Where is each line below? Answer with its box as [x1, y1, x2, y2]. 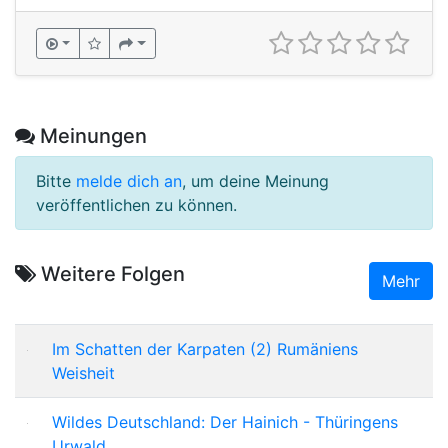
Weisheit [52, 362, 115, 383]
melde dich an [76, 170, 182, 191]
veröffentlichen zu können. [36, 194, 237, 215]
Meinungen [35, 123, 147, 148]
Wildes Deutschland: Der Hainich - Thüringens [52, 411, 398, 432]
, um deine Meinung [182, 170, 329, 191]
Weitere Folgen [36, 261, 185, 286]
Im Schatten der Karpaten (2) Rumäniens [52, 338, 358, 359]
